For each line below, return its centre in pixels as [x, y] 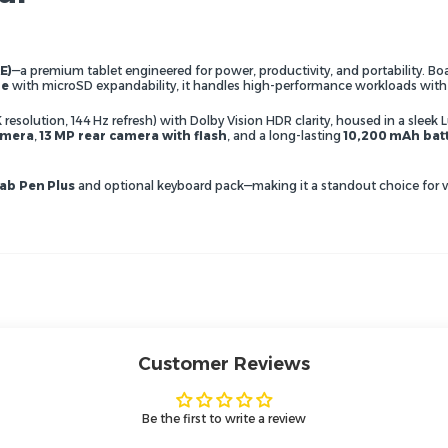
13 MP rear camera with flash [133, 135]
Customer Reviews [224, 363]
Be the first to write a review [224, 418]
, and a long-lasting [285, 135]
